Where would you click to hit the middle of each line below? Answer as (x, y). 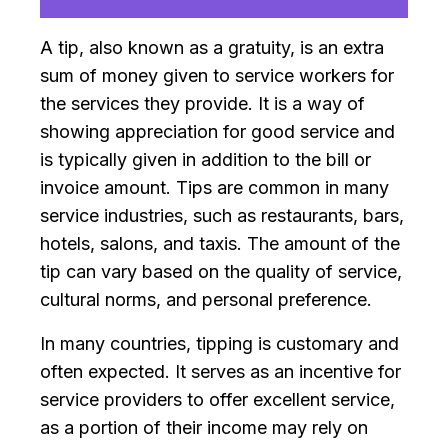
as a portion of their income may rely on (204, 428)
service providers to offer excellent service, (217, 400)
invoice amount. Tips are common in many (214, 188)
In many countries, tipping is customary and (219, 344)
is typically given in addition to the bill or (205, 160)
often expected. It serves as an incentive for (220, 372)
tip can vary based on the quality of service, (221, 272)
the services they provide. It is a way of (202, 104)
